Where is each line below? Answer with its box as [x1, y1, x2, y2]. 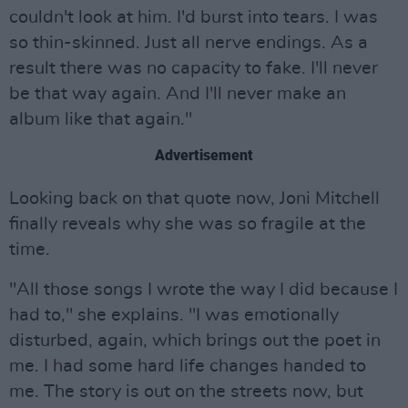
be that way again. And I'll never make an [9, 85, 346, 103]
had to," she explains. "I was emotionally [9, 306, 339, 324]
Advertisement [155, 147, 253, 164]
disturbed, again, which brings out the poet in [9, 331, 381, 350]
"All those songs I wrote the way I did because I [9, 280, 398, 299]
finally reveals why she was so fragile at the [9, 215, 366, 233]
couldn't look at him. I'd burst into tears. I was [9, 8, 378, 26]
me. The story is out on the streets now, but [9, 382, 363, 401]
